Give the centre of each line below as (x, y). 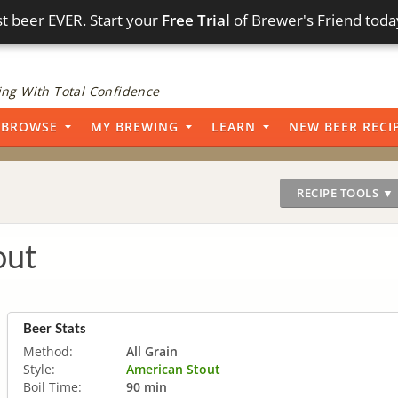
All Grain (152, 351)
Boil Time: (52, 386)
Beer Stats (55, 329)
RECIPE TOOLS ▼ (345, 193)
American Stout (173, 369)
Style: (39, 369)
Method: (48, 351)
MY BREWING (135, 127)
